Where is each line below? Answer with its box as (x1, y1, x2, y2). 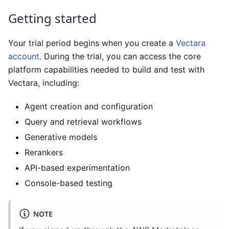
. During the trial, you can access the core (39, 51, 201, 61)
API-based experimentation (25, 162, 130, 173)
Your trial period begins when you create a (8, 37, 176, 48)
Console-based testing (25, 177, 112, 188)
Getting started (8, 9, 97, 27)
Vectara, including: (8, 77, 79, 88)
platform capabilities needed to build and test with (8, 64, 204, 75)
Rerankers (25, 147, 63, 157)
